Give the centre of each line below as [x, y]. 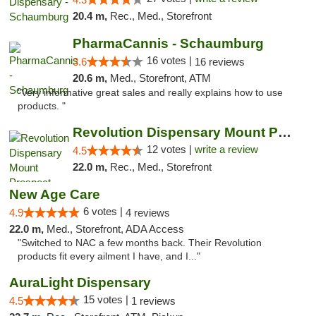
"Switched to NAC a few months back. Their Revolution [140, 243]
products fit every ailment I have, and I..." [109, 256]
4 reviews [148, 213]
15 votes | [107, 299]
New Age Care [55, 194]
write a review [226, 149]
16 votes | [170, 60]
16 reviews [219, 62]
